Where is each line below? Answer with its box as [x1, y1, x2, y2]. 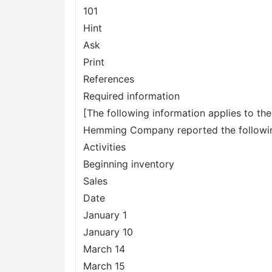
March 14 [83, 243, 125, 255]
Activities [83, 141, 126, 153]
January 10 [83, 226, 133, 238]
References [83, 73, 134, 85]
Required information [83, 90, 180, 102]
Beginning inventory [83, 158, 174, 170]
